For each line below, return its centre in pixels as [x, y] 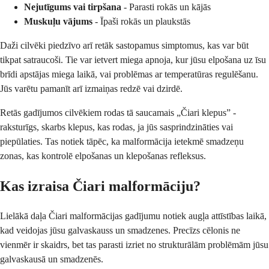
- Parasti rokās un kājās [166, 7]
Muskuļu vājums [58, 21]
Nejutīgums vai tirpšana [73, 7]
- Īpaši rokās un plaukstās [141, 21]
